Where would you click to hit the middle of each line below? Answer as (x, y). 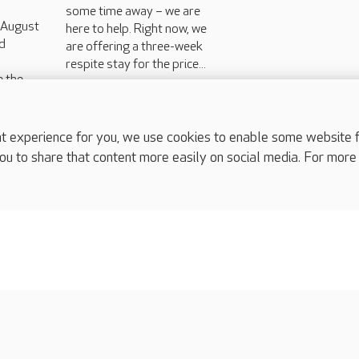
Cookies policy (59, 321)
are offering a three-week (134, 46)
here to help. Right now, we (136, 29)
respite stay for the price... (135, 64)
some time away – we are (133, 11)
